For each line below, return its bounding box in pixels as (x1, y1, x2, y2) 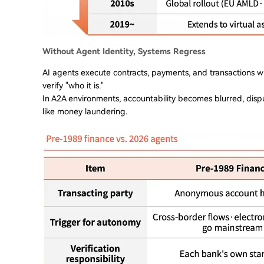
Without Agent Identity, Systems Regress (42, 46, 206, 56)
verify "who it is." (42, 80, 104, 90)
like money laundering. (42, 106, 127, 116)
